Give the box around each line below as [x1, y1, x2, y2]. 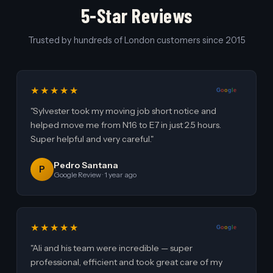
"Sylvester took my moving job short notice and [30, 105, 217, 117]
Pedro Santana [54, 160, 119, 171]
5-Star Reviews [80, 4, 193, 27]
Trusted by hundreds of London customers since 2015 [27, 35, 246, 46]
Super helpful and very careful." [30, 133, 154, 145]
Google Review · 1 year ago [54, 171, 137, 180]
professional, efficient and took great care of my [30, 257, 223, 268]
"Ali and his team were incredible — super [30, 243, 193, 254]
